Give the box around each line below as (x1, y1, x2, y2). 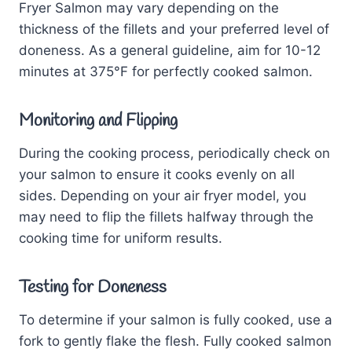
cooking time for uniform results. (19, 229, 222, 246)
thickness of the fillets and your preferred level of (19, 20, 329, 37)
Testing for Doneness (19, 275, 167, 299)
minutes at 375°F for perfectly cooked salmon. (19, 63, 313, 79)
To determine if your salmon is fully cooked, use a (19, 311, 332, 328)
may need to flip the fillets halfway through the (19, 208, 313, 225)
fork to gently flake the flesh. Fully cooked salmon (19, 332, 332, 349)
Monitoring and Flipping (19, 108, 178, 133)
